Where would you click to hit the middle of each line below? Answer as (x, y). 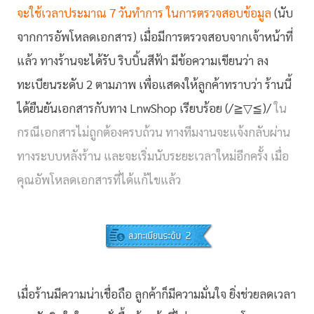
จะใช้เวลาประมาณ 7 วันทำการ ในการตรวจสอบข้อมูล (144, 12)
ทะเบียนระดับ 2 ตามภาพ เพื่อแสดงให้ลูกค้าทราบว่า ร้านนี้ (154, 84)
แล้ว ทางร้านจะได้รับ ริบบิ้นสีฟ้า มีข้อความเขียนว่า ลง (143, 60)
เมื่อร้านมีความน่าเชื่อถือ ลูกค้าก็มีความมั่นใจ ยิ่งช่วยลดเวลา (156, 293)
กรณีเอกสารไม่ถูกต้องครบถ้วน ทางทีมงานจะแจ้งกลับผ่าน (153, 131)
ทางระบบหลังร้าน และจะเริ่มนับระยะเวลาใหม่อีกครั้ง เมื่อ (153, 155)
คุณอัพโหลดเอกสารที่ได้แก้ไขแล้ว (99, 179)
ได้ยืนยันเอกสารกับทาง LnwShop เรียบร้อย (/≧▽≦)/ (145, 108)
